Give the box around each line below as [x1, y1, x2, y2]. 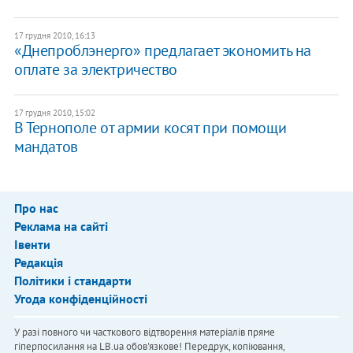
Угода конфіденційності [13, 290, 147, 307]
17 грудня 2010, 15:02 [13, 106, 95, 118]
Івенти [13, 236, 50, 252]
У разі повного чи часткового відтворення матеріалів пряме [13, 325, 275, 339]
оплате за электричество [13, 58, 177, 80]
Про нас [13, 199, 58, 216]
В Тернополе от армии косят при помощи [13, 117, 287, 138]
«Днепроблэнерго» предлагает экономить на [13, 39, 311, 61]
